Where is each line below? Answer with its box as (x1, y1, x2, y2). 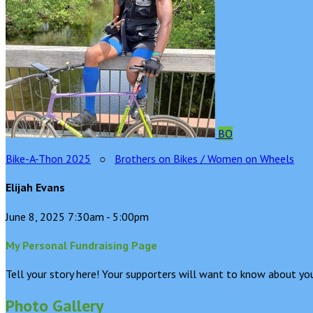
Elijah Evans (6, 180, 65, 195)
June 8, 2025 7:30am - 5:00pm (6, 209, 149, 224)
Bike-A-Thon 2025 (6, 152, 91, 166)
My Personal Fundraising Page (6, 238, 157, 252)
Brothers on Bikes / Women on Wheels (115, 152, 294, 166)
